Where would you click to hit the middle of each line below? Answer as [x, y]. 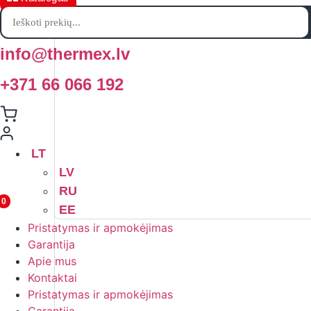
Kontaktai [52, 278]
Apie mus [52, 261]
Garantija [51, 244]
